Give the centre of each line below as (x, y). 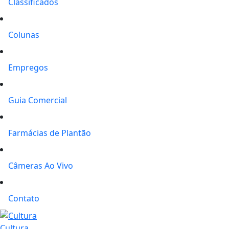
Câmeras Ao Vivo (41, 166)
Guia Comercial (38, 100)
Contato (24, 198)
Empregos (28, 67)
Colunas (24, 35)
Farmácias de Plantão (50, 133)
